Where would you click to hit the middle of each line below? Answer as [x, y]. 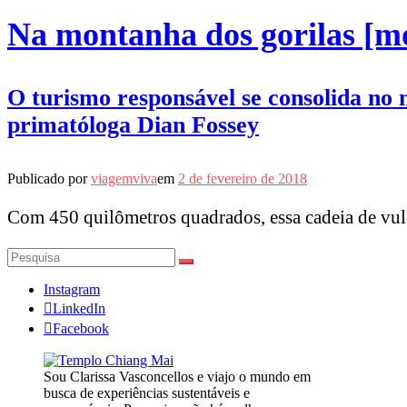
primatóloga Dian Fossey [133, 125]
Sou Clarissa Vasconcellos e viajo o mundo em [177, 376]
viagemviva [124, 178]
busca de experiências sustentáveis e [147, 392]
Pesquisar [34, 254]
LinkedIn [79, 308]
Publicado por [49, 178]
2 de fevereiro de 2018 [243, 178]
